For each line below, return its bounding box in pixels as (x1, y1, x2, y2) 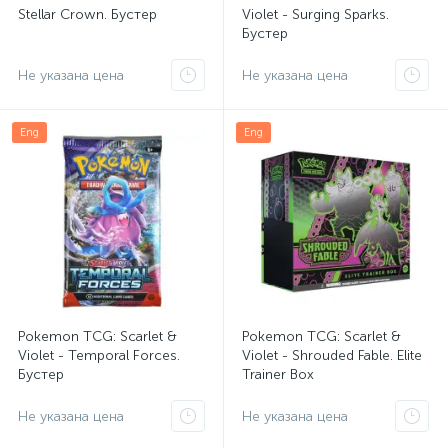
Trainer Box (242, 366, 314, 383)
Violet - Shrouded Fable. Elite (242, 347, 422, 364)
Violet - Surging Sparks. (242, 6, 389, 23)
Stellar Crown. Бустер (18, 6, 157, 23)
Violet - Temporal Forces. (18, 347, 180, 364)
